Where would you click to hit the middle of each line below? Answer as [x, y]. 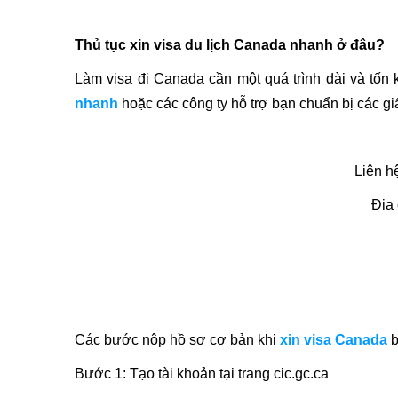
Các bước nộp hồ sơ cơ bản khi [177, 340]
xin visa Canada [334, 340]
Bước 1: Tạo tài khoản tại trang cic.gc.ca [202, 374]
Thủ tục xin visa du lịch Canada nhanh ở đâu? [230, 45]
